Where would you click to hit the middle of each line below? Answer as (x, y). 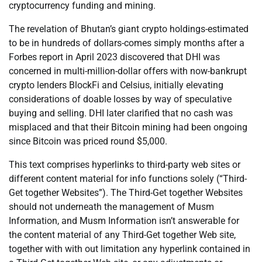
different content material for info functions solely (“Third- (128, 179)
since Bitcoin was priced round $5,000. (88, 142)
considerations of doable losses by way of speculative (120, 99)
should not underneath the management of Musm (111, 207)
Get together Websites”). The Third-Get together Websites (126, 193)
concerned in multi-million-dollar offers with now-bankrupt (128, 71)
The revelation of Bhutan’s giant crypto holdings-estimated (129, 29)
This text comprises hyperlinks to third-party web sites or (125, 165)
